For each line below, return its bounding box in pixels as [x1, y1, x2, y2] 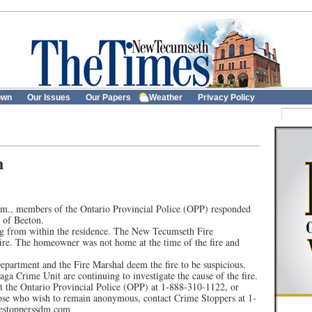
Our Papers [86, 93, 131, 102]
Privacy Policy [198, 93, 255, 102]
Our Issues [27, 93, 70, 102]
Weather [149, 93, 182, 102]
